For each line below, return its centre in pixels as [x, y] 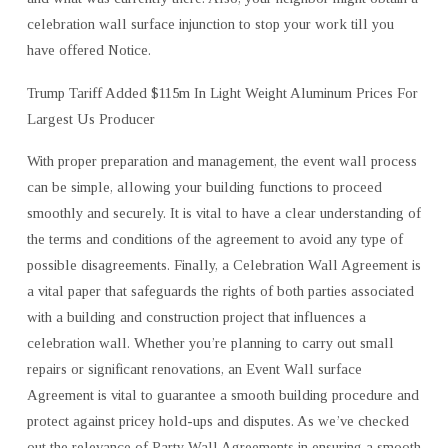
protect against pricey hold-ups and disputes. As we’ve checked [217, 421]
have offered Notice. [88, 49]
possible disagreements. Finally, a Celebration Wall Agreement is [223, 265]
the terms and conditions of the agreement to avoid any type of [214, 239]
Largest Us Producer [90, 118]
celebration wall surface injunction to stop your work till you [210, 23]
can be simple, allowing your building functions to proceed [204, 187]
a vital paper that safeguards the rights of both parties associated [220, 291]
